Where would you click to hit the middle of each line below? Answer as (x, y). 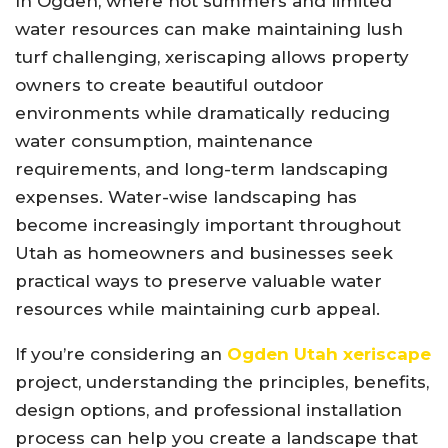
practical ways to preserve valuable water (198, 280)
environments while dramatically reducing (202, 112)
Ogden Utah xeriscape (329, 353)
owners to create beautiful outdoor (169, 84)
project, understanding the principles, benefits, (222, 381)
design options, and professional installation (208, 409)
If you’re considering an (121, 353)
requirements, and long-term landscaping (201, 168)
